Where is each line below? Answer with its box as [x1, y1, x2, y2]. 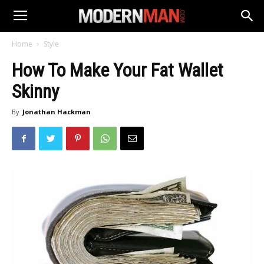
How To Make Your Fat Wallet [12, 59, 223, 81]
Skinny [12, 80, 59, 103]
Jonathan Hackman [22, 107, 91, 116]
